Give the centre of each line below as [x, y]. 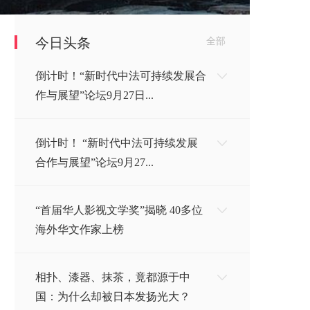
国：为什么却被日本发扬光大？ [113, 296]
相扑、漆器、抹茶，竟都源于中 [113, 277]
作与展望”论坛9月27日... [94, 95]
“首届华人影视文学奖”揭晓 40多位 [119, 210]
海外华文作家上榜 [80, 229]
